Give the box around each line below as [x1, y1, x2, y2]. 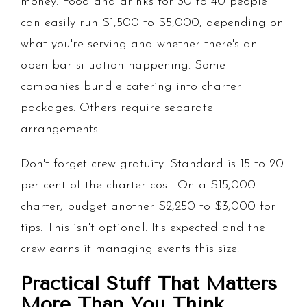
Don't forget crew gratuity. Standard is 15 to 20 [21, 158, 284, 171]
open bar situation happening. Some [21, 59, 225, 73]
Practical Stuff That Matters [21, 272, 277, 295]
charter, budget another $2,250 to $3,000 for [21, 200, 275, 214]
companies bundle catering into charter [21, 80, 241, 94]
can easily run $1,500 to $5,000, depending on [21, 16, 284, 30]
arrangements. [21, 123, 100, 136]
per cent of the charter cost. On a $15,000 [21, 179, 256, 193]
